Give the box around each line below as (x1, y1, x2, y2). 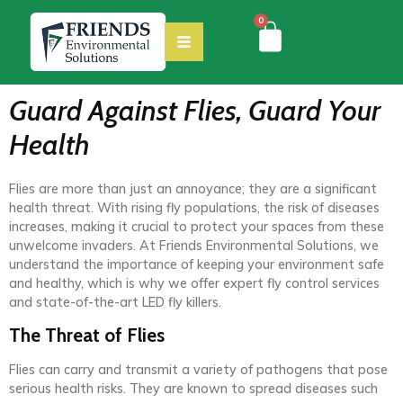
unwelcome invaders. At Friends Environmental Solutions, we (9, 237, 379, 254)
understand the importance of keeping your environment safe (9, 255, 384, 273)
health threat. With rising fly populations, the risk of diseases (9, 199, 380, 216)
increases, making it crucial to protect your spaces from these (9, 218, 384, 235)
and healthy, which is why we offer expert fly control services (9, 274, 380, 291)
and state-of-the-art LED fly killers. (9, 293, 221, 310)
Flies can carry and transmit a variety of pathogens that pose (9, 362, 388, 379)
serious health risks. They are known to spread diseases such (9, 381, 378, 398)
